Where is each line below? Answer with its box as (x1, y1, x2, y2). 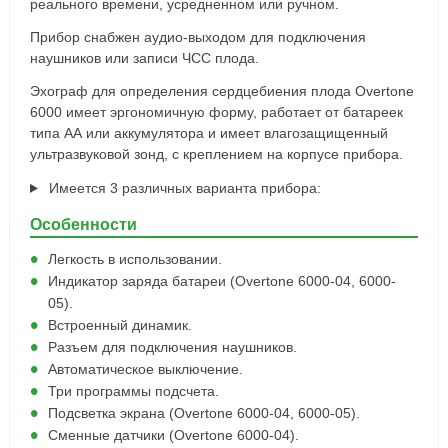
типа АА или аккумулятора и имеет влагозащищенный (29, 125, 388, 141)
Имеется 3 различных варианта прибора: (44, 180, 321, 196)
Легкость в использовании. (47, 251, 222, 267)
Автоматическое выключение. (47, 361, 243, 377)
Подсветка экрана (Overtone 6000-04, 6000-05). (47, 405, 360, 421)
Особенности (29, 216, 137, 233)
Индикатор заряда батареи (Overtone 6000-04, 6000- (47, 273, 396, 289)
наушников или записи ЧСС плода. (29, 50, 259, 66)
